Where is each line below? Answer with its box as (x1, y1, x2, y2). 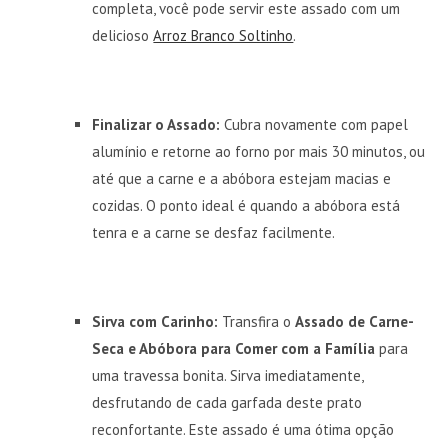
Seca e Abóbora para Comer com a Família (92, 338, 376, 358)
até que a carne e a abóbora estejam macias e (92, 168, 392, 188)
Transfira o (218, 311, 296, 331)
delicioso (92, 25, 154, 45)
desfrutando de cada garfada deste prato (92, 392, 363, 412)
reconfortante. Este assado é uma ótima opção (92, 419, 395, 439)
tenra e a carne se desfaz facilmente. (92, 222, 336, 242)
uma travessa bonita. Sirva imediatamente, (92, 365, 364, 385)
